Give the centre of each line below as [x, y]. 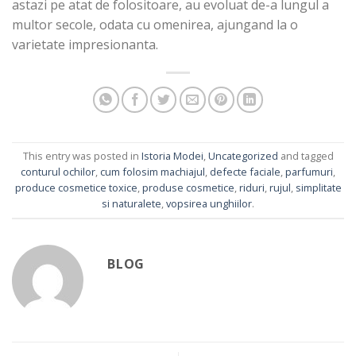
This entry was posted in [82, 156]
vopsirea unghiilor [209, 204]
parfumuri [309, 172]
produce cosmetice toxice [76, 188]
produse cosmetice [188, 188]
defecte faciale [245, 172]
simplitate [318, 188]
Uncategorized [243, 156]
